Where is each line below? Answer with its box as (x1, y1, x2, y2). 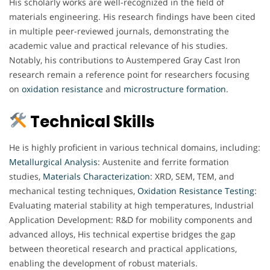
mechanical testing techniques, (9, 184, 137, 196)
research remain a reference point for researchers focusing (9, 68, 250, 80)
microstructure (124, 83, 184, 95)
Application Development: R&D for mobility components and (9, 213, 253, 225)
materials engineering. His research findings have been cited (9, 10, 256, 22)
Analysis (64, 155, 98, 168)
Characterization (83, 170, 150, 182)
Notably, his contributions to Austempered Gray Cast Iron (9, 54, 240, 66)
